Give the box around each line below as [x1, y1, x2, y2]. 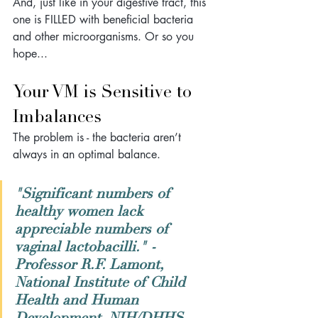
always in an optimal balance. [13, 146, 164, 162]
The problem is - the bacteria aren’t [13, 129, 185, 145]
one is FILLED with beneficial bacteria [13, 11, 197, 27]
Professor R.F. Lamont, [15, 255, 168, 273]
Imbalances [13, 105, 102, 127]
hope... [13, 45, 51, 61]
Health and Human [15, 290, 143, 309]
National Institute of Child [15, 273, 190, 291]
